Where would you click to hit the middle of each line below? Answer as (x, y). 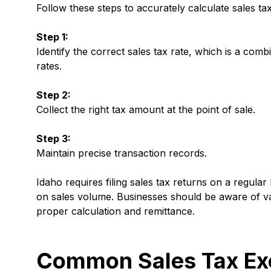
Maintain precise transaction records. (122, 153)
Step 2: (54, 95)
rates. (49, 66)
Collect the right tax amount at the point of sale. (146, 110)
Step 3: (54, 139)
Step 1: (52, 37)
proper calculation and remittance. (116, 211)
